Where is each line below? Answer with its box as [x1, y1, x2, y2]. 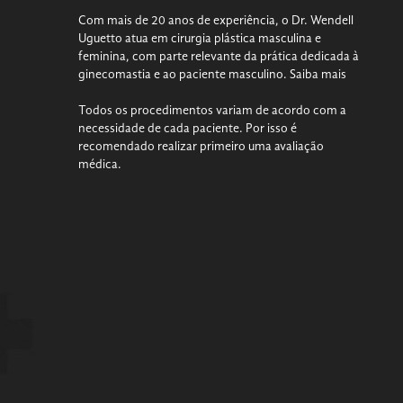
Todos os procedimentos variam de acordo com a [78, 104, 346, 117]
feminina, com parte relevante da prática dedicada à [78, 50, 359, 63]
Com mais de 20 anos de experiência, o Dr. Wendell [78, 14, 354, 27]
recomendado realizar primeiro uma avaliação [78, 140, 324, 153]
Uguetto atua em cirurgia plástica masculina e [78, 32, 321, 45]
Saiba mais [290, 68, 346, 81]
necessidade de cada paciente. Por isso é [78, 122, 297, 135]
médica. [78, 158, 121, 171]
